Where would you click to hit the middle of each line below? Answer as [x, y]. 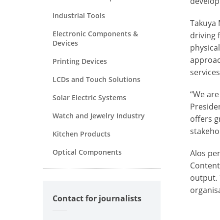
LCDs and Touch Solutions [96, 79]
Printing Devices [80, 61]
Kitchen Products [82, 134]
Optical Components [87, 152]
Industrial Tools [79, 15]
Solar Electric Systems [89, 97]
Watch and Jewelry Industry [99, 115]
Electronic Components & [95, 33]
